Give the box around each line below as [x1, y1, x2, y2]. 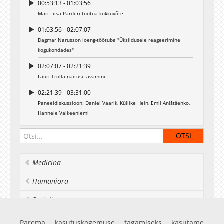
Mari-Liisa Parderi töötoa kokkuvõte [38, 10, 123, 17]
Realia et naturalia [32, 213, 91, 223]
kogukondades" [38, 46, 74, 53]
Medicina [32, 158, 61, 167]
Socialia [32, 195, 57, 204]
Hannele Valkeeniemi [38, 109, 89, 116]
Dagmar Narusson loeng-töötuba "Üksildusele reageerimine [38, 36, 180, 43]
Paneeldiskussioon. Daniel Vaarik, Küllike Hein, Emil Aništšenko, [38, 99, 190, 106]
